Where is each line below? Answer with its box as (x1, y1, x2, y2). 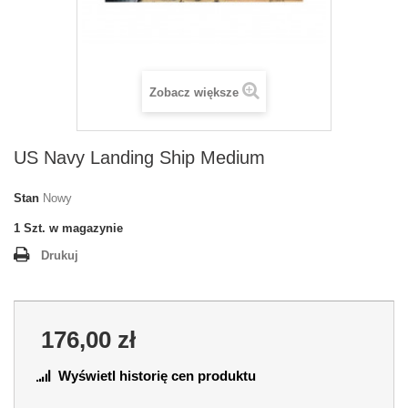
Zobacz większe (148, 85, 239, 99)
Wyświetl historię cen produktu (58, 367, 256, 383)
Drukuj (41, 248, 78, 262)
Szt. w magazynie (24, 220, 123, 235)
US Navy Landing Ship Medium (14, 147, 265, 168)
